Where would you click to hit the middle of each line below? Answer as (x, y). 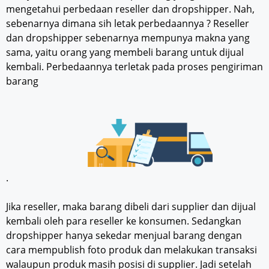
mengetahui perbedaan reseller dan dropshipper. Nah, (130, 9)
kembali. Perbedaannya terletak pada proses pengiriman (134, 67)
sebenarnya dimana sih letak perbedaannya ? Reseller (128, 24)
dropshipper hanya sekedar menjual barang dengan (124, 236)
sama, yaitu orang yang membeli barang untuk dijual (125, 53)
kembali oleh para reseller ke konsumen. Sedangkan (124, 221)
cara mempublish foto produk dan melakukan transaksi (131, 250)
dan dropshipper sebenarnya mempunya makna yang (128, 38)
